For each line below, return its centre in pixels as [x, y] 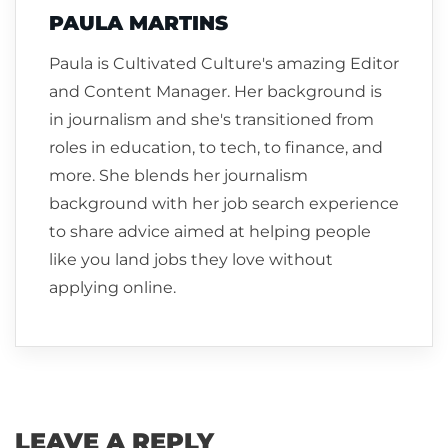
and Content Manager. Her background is [215, 91]
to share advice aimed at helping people [210, 231]
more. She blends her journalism [178, 175]
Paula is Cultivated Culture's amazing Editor [224, 63]
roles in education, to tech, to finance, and [216, 147]
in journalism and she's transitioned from [211, 119]
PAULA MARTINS [138, 22]
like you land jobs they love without [191, 259]
